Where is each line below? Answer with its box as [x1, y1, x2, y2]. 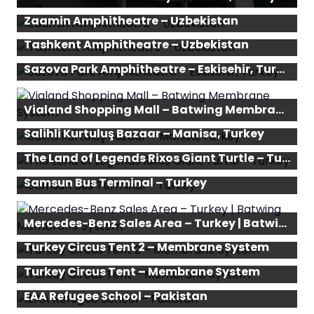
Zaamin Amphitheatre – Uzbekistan [24, 12, 238, 29]
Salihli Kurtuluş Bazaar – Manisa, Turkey [24, 125, 264, 142]
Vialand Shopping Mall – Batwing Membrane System [275, 101, 284, 118]
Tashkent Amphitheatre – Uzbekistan [24, 36, 249, 53]
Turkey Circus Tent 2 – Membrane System [24, 239, 269, 256]
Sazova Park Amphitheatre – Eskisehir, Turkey [276, 60, 285, 77]
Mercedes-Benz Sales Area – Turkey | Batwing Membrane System [278, 214, 287, 231]
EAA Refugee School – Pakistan [24, 287, 207, 304]
